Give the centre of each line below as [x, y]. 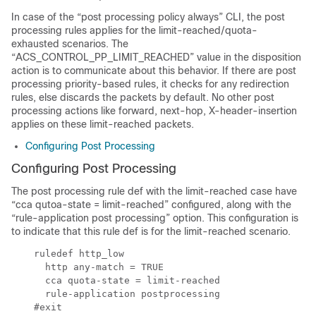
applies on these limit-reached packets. [103, 124]
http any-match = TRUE [87, 267]
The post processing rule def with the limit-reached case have [154, 192]
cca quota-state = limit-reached [116, 281]
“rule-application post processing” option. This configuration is [155, 218]
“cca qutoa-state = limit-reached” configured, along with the [151, 205]
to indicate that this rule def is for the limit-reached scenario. [151, 232]
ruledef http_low [68, 254]
